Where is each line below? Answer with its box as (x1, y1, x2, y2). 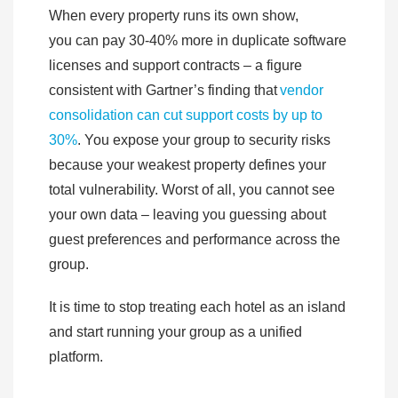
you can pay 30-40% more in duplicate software (49, 33, 346, 49)
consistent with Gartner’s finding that (49, 83, 280, 99)
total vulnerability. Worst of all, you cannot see (49, 182, 335, 198)
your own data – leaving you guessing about (49, 207, 326, 223)
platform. (49, 349, 107, 365)
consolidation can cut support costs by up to (49, 107, 322, 123)
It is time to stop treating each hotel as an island (49, 299, 346, 315)
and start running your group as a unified (49, 324, 302, 340)
